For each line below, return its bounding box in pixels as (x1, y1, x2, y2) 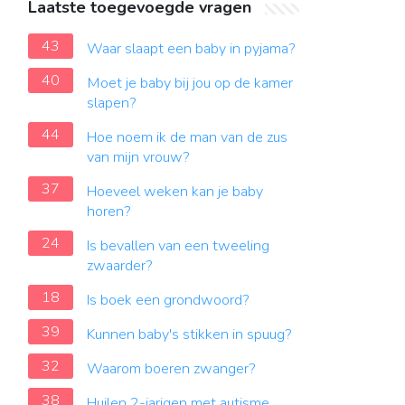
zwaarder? (87, 256, 153, 276)
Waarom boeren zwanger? (87, 359, 256, 379)
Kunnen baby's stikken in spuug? (87, 325, 292, 344)
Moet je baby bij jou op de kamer (87, 73, 293, 93)
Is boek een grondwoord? (87, 290, 250, 310)
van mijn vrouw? (87, 147, 190, 167)
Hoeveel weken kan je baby (87, 182, 263, 202)
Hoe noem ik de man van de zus (87, 127, 287, 147)
